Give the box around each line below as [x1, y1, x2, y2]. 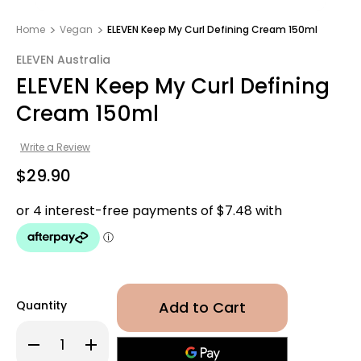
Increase [81, 331, 136, 349]
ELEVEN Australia [16, 52, 110, 68]
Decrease [24, 331, 84, 349]
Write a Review [19, 139, 90, 154]
